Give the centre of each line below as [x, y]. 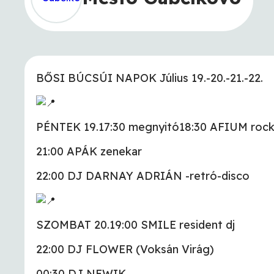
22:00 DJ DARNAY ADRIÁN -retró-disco [143, 176]
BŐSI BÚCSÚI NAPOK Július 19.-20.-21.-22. [150, 78]
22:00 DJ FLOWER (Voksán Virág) [125, 250]
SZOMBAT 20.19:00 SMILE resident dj [135, 225]
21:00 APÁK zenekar [89, 152]
